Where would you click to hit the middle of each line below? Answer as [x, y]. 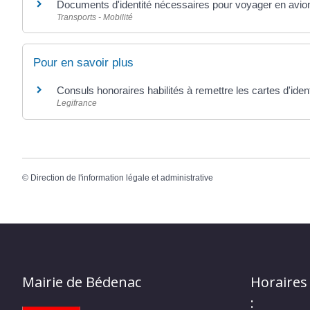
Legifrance [77, 103]
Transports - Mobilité [95, 18]
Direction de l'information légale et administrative [122, 177]
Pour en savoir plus [83, 63]
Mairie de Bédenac [82, 282]
